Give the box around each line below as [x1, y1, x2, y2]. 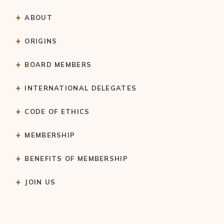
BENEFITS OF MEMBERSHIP [24, 154, 128, 162]
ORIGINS [24, 37, 57, 45]
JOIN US [24, 178, 56, 186]
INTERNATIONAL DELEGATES [24, 84, 137, 92]
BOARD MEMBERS [24, 60, 92, 68]
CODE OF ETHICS [24, 107, 90, 115]
